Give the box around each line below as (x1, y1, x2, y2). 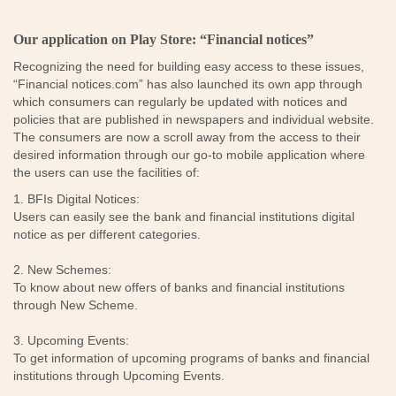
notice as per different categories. (13, 227, 201, 241)
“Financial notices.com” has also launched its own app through (13, 77, 362, 91)
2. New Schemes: (13, 263, 111, 277)
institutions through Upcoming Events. (13, 369, 225, 383)
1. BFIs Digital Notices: (13, 192, 140, 206)
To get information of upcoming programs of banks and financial (13, 351, 369, 365)
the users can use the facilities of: (13, 165, 200, 179)
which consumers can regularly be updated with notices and (13, 95, 347, 109)
